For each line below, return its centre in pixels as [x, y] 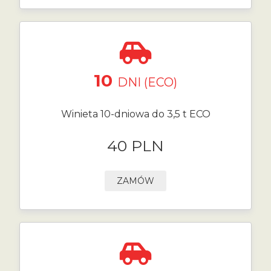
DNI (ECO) [147, 82]
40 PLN [135, 146]
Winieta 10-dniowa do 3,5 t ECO [135, 114]
